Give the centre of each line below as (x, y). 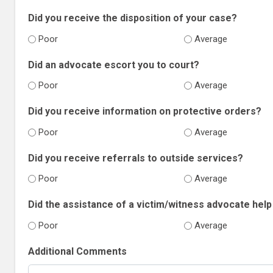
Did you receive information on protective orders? (144, 112)
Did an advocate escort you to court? (113, 65)
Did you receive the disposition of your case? (132, 18)
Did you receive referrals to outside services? (135, 158)
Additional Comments (77, 252)
